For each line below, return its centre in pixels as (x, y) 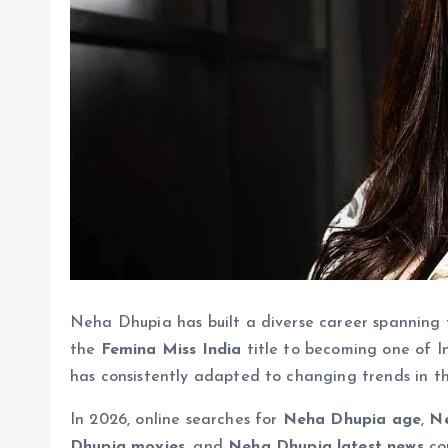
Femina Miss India (171, 349)
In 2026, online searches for (176, 419)
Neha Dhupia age (352, 419)
